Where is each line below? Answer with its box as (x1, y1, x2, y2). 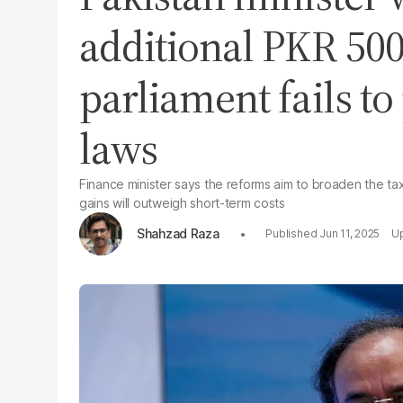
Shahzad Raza (137, 225, 219, 241)
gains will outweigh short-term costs (79, 195, 285, 210)
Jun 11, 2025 (319, 227, 381, 240)
